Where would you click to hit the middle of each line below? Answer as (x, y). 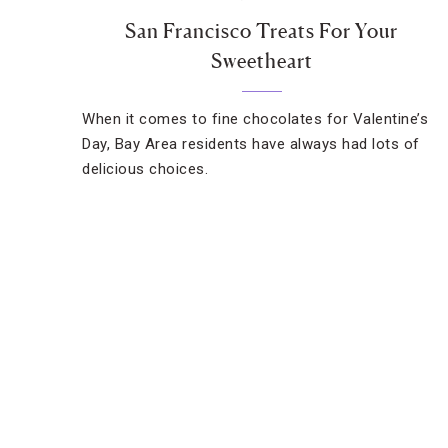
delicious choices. (145, 169)
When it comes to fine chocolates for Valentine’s (255, 119)
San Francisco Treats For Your (262, 31)
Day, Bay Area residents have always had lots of (251, 144)
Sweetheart (261, 61)
